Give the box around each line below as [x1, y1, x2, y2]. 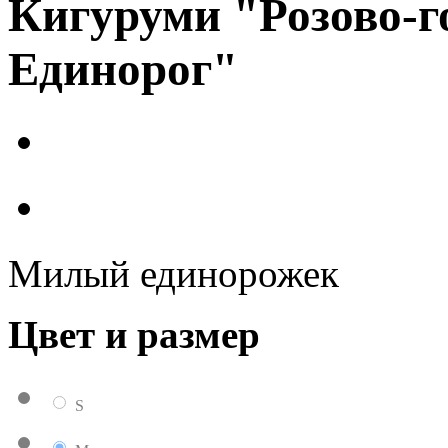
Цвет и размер [8, 312, 260, 356]
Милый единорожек [8, 251, 339, 295]
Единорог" [8, 43, 238, 96]
